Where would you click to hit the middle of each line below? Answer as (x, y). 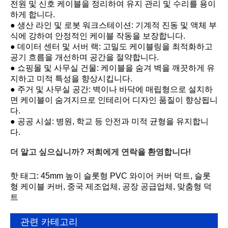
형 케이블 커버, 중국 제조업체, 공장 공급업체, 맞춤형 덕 (111, 187)
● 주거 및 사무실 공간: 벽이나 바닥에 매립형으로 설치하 (111, 89)
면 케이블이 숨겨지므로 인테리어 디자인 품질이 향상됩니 (114, 100)
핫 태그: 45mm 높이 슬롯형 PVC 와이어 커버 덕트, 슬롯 (110, 176)
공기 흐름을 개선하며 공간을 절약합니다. (84, 57)
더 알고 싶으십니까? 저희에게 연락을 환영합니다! (101, 152)
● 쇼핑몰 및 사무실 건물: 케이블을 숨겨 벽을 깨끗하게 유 (112, 68)
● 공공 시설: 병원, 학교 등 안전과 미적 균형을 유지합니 (109, 121)
